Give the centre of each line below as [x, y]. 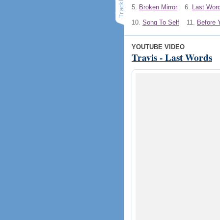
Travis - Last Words [172, 57]
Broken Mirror [158, 7]
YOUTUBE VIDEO [158, 47]
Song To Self [161, 22]
